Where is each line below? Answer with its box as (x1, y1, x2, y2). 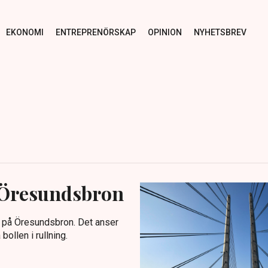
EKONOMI (5, 27, 44, 37)
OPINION (147, 27, 182, 37)
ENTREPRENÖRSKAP (55, 27, 136, 37)
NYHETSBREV (193, 27, 246, 37)
